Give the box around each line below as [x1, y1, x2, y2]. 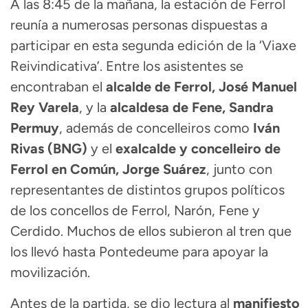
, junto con [206, 161, 272, 178]
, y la [79, 99, 110, 116]
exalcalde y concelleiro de [115, 140, 280, 157]
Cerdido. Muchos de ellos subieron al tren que [10, 223, 291, 240]
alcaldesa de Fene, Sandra [110, 99, 274, 116]
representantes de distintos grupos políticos [10, 181, 285, 199]
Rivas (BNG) [10, 140, 87, 157]
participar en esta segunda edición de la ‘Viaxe [10, 37, 296, 54]
